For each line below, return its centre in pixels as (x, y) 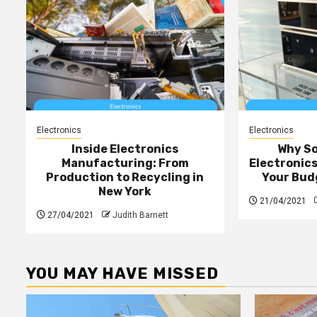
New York (125, 191)
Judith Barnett (140, 215)
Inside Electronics (125, 149)
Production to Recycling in (125, 177)
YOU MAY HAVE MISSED (122, 273)
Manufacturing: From (125, 163)
